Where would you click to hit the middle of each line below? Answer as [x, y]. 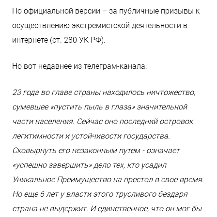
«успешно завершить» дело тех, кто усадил [89, 165]
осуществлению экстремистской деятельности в [100, 25]
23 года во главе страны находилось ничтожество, [104, 92]
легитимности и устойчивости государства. [91, 136]
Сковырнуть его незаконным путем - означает [96, 150]
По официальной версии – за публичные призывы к [106, 11]
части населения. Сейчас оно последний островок [102, 121]
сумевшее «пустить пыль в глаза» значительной [100, 107]
